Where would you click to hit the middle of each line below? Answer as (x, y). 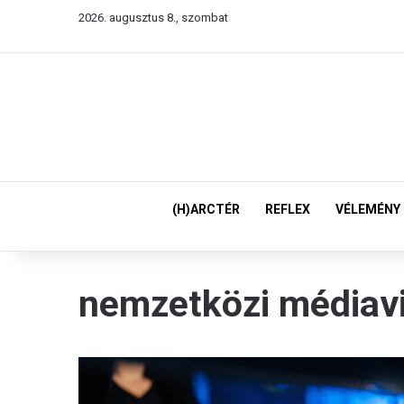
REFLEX (288, 209)
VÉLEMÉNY (368, 209)
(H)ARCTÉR (206, 209)
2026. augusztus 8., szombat (153, 18)
